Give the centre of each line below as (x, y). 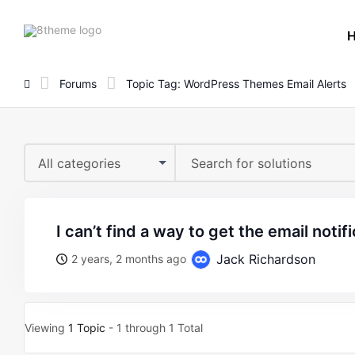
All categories (79, 163)
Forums (78, 83)
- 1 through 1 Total (154, 328)
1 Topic (87, 328)
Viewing (46, 328)
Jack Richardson (264, 259)
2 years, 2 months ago (129, 259)
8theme (120, 29)
